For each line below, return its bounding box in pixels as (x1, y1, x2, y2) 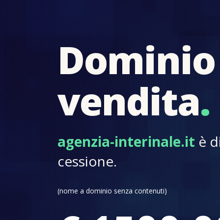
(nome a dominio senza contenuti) (57, 186, 167, 195)
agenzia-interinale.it (57, 132, 195, 151)
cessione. (57, 152, 117, 170)
